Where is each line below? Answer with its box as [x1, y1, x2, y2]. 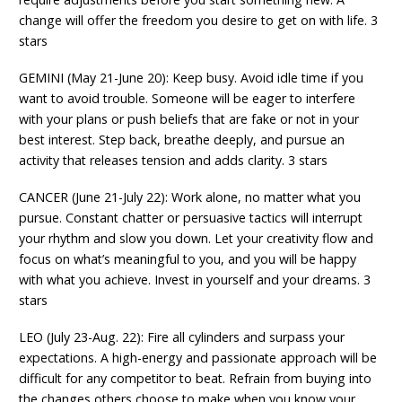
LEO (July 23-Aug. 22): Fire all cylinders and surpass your [19, 328, 345, 345]
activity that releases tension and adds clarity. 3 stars [19, 151, 328, 169]
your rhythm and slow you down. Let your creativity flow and [19, 229, 374, 247]
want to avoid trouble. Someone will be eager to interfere [19, 89, 356, 107]
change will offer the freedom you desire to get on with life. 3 [19, 12, 379, 30]
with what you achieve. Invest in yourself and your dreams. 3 [19, 270, 371, 288]
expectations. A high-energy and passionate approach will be [19, 348, 378, 366]
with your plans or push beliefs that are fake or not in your [19, 109, 360, 127]
